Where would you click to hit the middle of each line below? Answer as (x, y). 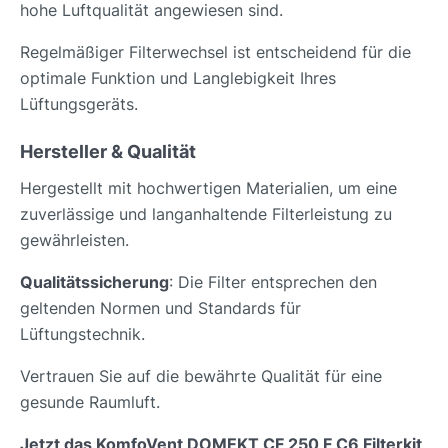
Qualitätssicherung (94, 282)
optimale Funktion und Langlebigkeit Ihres (178, 78)
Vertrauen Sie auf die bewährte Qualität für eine (201, 376)
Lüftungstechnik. (82, 334)
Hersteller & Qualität (108, 152)
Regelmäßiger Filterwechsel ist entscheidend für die (215, 52)
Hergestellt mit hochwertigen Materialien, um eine (208, 188)
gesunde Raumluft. (90, 402)
